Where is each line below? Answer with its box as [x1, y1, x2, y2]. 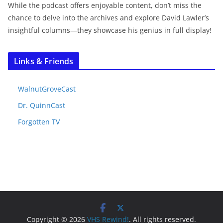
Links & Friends [14, 56, 74, 67]
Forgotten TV [18, 117, 60, 127]
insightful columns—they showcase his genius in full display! [8, 25, 212, 35]
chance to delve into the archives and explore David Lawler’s [8, 13, 209, 23]
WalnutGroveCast [18, 84, 76, 94]
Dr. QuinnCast [18, 101, 65, 111]
